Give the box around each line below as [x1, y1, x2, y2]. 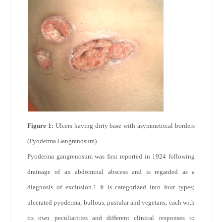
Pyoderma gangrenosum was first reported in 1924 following [27, 153, 195, 160]
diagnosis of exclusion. [27, 183, 93, 191]
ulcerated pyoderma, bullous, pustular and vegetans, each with [27, 199, 195, 206]
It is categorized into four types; [96, 183, 195, 191]
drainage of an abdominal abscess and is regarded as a [27, 168, 195, 175]
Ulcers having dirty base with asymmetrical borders [53, 122, 195, 129]
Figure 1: [27, 122, 54, 129]
